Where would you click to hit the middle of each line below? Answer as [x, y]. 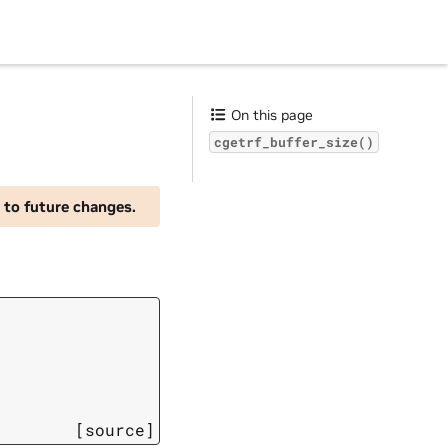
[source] [115, 430]
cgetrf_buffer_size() [294, 142]
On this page [270, 115]
